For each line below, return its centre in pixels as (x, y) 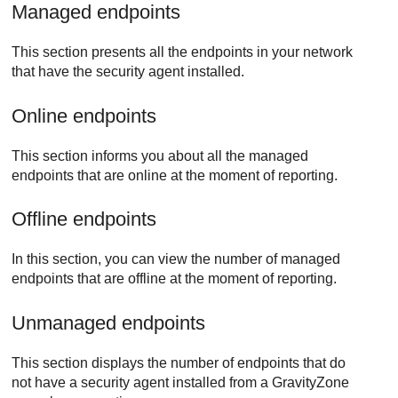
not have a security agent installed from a (142, 382)
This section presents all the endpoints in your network (183, 52)
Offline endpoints (84, 219)
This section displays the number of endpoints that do (179, 362)
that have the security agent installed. (128, 72)
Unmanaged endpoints (109, 322)
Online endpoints (84, 115)
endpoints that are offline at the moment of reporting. (175, 279)
